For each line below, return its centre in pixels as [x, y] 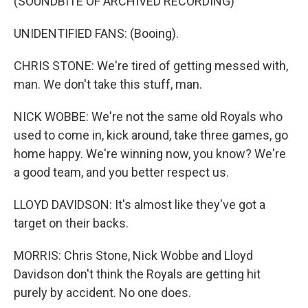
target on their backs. [71, 223]
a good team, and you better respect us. [121, 173]
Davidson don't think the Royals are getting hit [137, 274]
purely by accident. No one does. [102, 293]
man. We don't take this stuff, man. [108, 85]
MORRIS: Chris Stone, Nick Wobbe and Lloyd [133, 256]
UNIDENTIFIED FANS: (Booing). [96, 34]
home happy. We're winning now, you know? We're [150, 154]
